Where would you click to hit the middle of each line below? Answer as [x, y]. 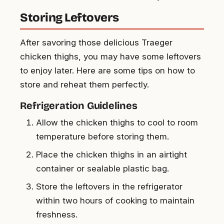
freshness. [57, 215]
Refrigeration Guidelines [79, 106]
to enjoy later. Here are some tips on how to [107, 71]
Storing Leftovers [69, 18]
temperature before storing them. [102, 137]
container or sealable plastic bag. [102, 169]
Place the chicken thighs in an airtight [111, 155]
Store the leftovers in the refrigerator [109, 187]
